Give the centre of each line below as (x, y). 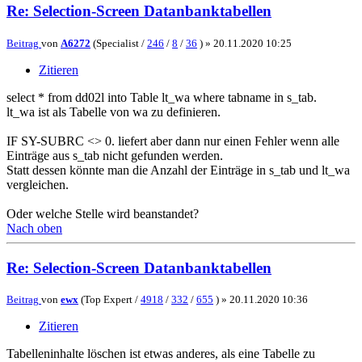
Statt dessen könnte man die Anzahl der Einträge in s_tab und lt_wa (178, 170)
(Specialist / (119, 44)
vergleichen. (38, 185)
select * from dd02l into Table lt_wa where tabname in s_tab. (162, 98)
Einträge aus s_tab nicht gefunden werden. (115, 156)
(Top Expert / (109, 300)
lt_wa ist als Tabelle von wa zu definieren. (114, 112)
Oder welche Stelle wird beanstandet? (103, 214)
